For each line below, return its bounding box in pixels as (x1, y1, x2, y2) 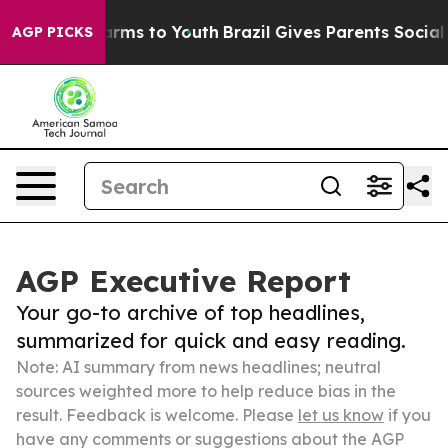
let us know (298, 405, 384, 425)
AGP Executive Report (16, 262, 351, 300)
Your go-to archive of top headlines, (16, 300, 365, 325)
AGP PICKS (12, 23, 93, 41)
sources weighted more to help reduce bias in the (16, 381, 396, 401)
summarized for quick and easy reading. (16, 328, 406, 353)
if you (384, 405, 431, 425)
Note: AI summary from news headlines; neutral (16, 357, 381, 377)
